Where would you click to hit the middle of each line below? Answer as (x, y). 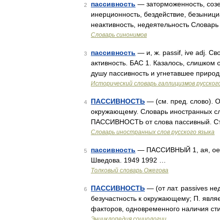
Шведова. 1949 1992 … (128, 160)
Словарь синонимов (119, 35)
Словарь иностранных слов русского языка (153, 132)
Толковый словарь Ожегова (130, 170)
